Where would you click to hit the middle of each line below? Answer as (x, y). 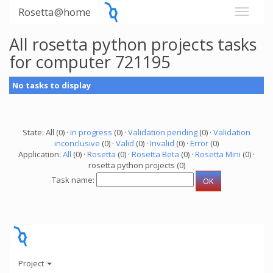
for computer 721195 (90, 62)
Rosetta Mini (218, 154)
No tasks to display (51, 85)
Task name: (74, 180)
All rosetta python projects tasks (133, 44)
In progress (91, 132)
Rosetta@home (55, 12)
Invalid (162, 143)
